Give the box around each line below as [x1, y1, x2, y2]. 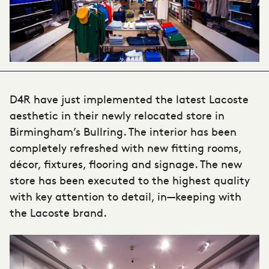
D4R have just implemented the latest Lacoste [10, 91, 249, 107]
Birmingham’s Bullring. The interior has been [10, 124, 237, 139]
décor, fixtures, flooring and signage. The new [10, 156, 242, 172]
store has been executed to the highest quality [10, 172, 250, 188]
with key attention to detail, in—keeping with [10, 189, 241, 204]
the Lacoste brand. [10, 205, 107, 220]
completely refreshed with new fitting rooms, [10, 140, 241, 156]
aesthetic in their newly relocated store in [10, 107, 225, 123]
